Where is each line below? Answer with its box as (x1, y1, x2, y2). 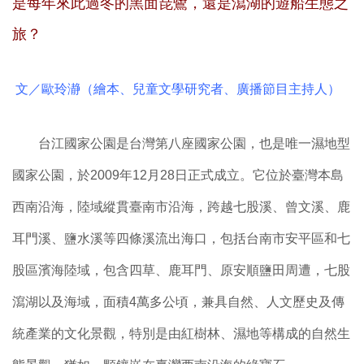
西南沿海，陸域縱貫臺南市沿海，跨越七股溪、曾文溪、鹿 (12, 200, 350, 214)
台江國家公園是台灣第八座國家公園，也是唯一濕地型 (12, 136, 350, 151)
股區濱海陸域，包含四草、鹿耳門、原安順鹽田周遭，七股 (12, 263, 350, 278)
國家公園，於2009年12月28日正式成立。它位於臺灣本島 (12, 168, 344, 183)
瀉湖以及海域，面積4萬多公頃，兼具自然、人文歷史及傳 (12, 295, 344, 310)
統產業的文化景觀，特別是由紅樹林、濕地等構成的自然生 (12, 327, 350, 341)
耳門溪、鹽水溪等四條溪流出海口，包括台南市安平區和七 (12, 232, 350, 246)
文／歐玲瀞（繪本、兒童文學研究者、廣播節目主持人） (12, 81, 340, 96)
